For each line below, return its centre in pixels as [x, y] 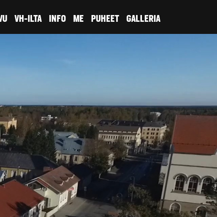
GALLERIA [143, 19]
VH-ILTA [28, 19]
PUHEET [105, 19]
